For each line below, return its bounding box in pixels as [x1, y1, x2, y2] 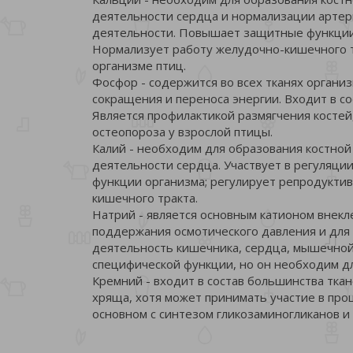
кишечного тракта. [92, 189, 198, 206]
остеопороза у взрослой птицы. [92, 123, 273, 139]
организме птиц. [92, 57, 186, 73]
